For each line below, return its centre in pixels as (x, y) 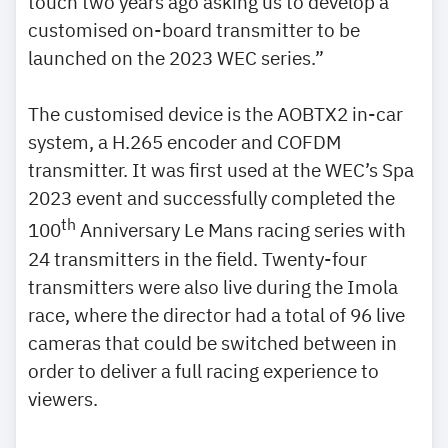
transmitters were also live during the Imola (213, 286)
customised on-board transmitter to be (194, 30)
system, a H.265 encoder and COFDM (184, 142)
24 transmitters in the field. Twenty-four (197, 258)
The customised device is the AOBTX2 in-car (215, 114)
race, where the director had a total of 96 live (216, 314)
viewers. (63, 398)
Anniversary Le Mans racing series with (241, 230)
